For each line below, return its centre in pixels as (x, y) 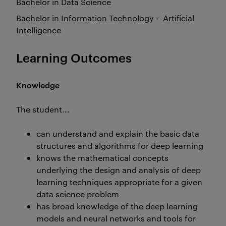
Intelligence (39, 30)
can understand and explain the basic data (118, 133)
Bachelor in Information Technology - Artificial (105, 18)
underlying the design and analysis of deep (119, 170)
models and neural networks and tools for (116, 218)
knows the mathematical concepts (102, 158)
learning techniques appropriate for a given (119, 182)
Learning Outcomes (74, 58)
